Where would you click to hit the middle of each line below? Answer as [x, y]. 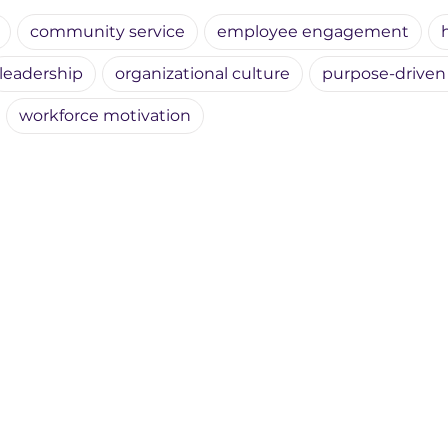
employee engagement [313, 31]
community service [107, 31]
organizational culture [202, 73]
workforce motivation [105, 115]
